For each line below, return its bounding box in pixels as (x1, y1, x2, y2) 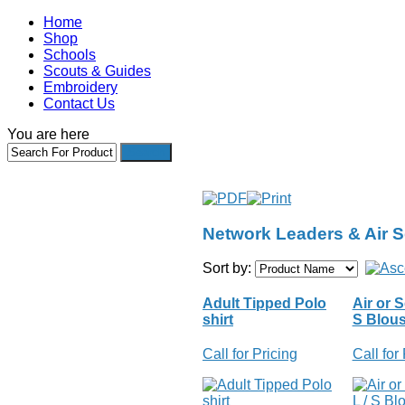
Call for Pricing (202, 346, 297, 363)
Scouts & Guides (43, 63, 151, 79)
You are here (7, 127, 89, 142)
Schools (43, 47, 96, 62)
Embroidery (43, 80, 118, 95)
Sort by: (202, 260, 255, 277)
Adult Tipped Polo (202, 296, 326, 312)
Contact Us (43, 96, 115, 111)
